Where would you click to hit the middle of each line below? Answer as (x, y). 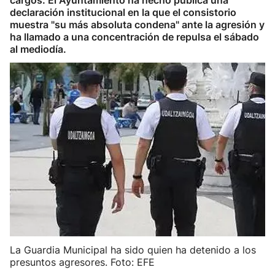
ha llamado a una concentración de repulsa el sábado (134, 37)
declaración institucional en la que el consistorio (123, 12)
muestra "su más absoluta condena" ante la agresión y (137, 25)
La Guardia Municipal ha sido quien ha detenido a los (133, 250)
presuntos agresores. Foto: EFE (82, 262)
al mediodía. (38, 49)
